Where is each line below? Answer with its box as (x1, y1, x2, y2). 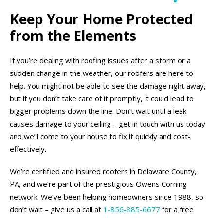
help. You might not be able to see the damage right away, (10, 81, 206, 91)
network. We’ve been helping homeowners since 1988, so (10, 192, 203, 201)
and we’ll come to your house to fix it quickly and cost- (10, 131, 191, 141)
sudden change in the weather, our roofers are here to (10, 68, 193, 78)
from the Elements (10, 26, 136, 45)
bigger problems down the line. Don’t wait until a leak (10, 106, 186, 116)
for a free (160, 204, 194, 214)
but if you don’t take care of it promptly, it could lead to (10, 93, 194, 103)
